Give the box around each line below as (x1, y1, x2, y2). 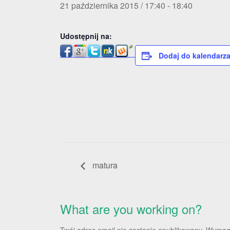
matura (90, 159, 118, 171)
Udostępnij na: (60, 31, 112, 41)
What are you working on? (60, 200, 202, 218)
